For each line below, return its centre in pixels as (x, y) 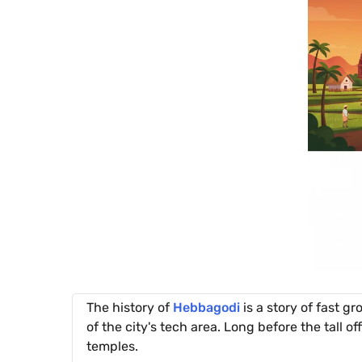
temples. (112, 346)
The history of (130, 307)
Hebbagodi (206, 307)
